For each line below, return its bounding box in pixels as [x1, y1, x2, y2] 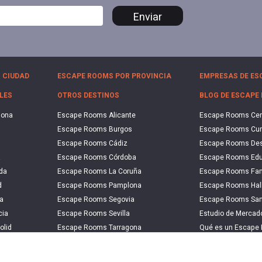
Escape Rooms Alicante [57, 110, 136, 121]
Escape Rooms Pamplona [57, 180, 142, 191]
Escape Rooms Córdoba [57, 152, 136, 163]
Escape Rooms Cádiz [57, 138, 127, 149]
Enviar [133, 9, 162, 25]
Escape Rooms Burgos [57, 124, 132, 135]
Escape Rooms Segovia [57, 194, 135, 205]
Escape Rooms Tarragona [57, 222, 142, 233]
